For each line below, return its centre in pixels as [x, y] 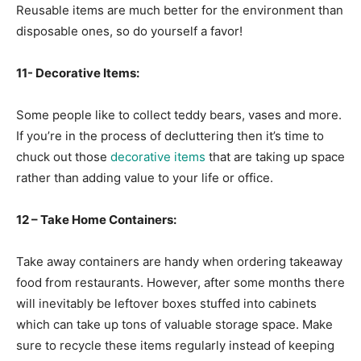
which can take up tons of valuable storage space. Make [174, 324]
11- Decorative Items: [78, 73]
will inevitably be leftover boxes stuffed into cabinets [166, 303]
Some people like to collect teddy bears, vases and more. [179, 114]
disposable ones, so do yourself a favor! [129, 31]
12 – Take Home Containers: [96, 219]
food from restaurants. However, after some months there [180, 282]
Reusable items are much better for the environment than [180, 10]
